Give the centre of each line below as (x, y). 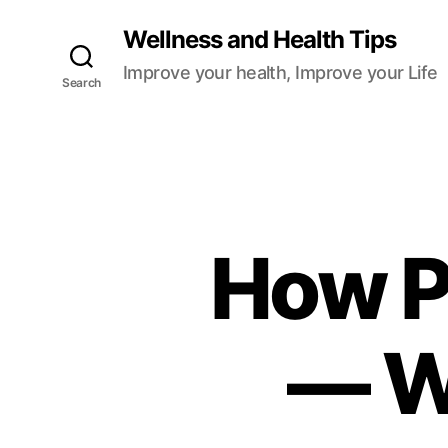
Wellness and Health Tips (260, 39)
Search (81, 82)
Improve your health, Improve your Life (280, 72)
